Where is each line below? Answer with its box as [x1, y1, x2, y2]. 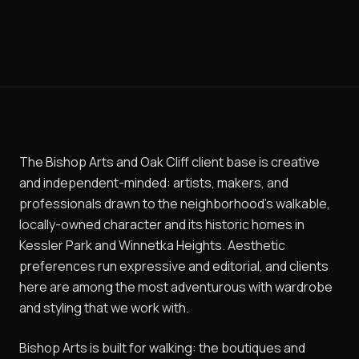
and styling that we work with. [19, 299, 189, 317]
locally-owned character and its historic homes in [19, 216, 305, 234]
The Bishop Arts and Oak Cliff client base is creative [19, 153, 320, 171]
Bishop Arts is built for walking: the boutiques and [19, 339, 305, 357]
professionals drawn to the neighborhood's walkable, [19, 195, 330, 213]
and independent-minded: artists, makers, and [19, 174, 288, 192]
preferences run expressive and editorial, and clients [19, 257, 329, 276]
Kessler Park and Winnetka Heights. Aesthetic [19, 236, 285, 255]
